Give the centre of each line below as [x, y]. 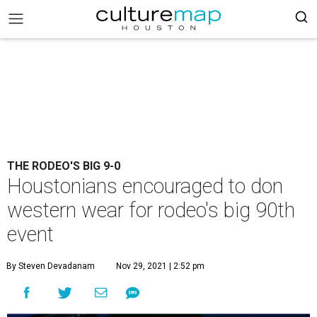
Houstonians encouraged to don [145, 186]
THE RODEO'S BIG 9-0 [64, 166]
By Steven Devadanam [51, 266]
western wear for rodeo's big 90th [151, 210]
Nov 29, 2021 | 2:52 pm [160, 266]
